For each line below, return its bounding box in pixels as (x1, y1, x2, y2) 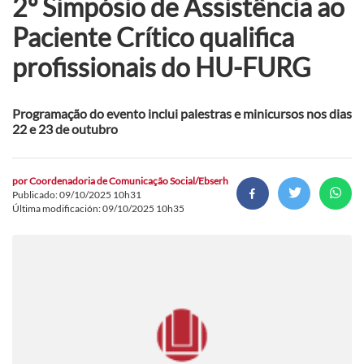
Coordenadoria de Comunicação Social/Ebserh (29, 174, 228, 187)
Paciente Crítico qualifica (12, 20, 294, 53)
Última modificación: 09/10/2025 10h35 (12, 201, 184, 214)
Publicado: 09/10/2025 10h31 (12, 188, 141, 201)
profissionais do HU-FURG (12, 50, 310, 83)
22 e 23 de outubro (12, 120, 118, 136)
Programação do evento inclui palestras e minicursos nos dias (12, 105, 352, 121)
